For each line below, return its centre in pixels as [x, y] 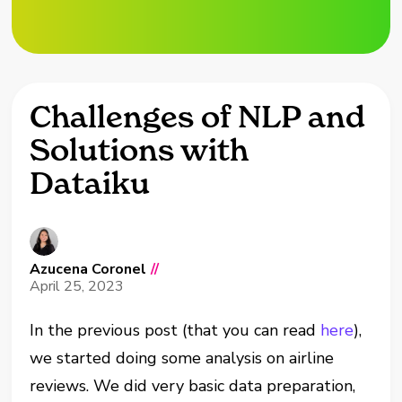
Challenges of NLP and [198, 117]
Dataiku [90, 183]
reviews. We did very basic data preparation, [193, 386]
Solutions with [140, 150]
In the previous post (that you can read [175, 330]
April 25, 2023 [77, 286]
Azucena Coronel [88, 269]
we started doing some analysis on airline [182, 358]
